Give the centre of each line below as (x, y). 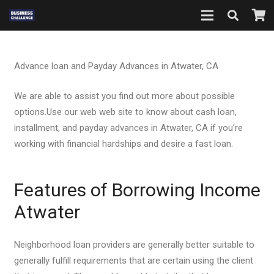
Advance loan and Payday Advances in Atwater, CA (116, 66)
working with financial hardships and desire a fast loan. (123, 143)
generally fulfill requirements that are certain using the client (133, 261)
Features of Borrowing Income (137, 190)
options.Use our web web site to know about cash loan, (125, 112)
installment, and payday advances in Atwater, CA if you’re (128, 128)
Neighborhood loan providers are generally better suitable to (134, 245)
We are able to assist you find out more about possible (124, 96)
